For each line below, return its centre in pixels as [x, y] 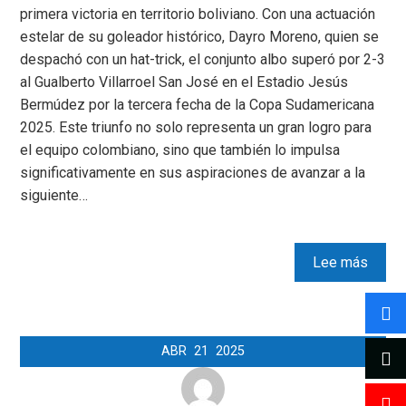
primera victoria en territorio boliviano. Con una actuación [198, 14]
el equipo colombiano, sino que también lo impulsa [180, 150]
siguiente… [54, 196]
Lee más [340, 263]
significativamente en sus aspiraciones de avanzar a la [193, 173]
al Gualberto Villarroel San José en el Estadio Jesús [184, 82]
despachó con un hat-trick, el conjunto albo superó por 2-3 [203, 60]
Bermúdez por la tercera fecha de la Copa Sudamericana [198, 105]
